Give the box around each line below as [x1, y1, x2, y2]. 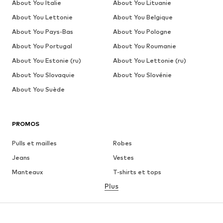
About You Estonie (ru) [12, 57, 81, 65]
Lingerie [112, 183, 137, 191]
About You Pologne [112, 28, 171, 36]
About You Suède [12, 86, 65, 94]
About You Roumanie [112, 42, 176, 50]
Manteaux [12, 168, 43, 176]
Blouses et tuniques [112, 197, 173, 205]
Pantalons [12, 183, 43, 191]
